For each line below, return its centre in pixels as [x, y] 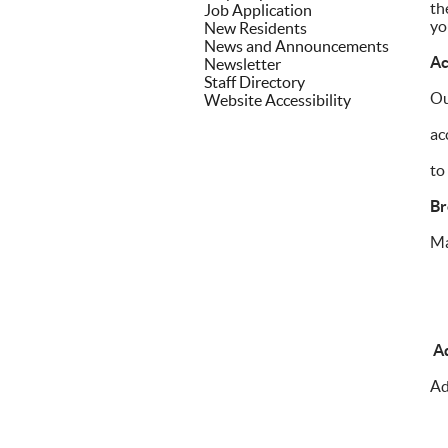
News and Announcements [296, 46]
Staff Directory [254, 82]
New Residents [255, 28]
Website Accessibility [277, 100]
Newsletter [242, 64]
